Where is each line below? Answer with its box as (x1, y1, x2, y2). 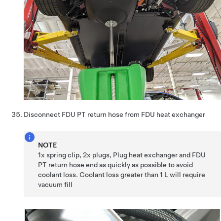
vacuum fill (38, 180, 73, 188)
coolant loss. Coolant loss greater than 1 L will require (38, 170, 206, 179)
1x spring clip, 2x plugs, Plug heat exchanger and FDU (38, 150, 206, 159)
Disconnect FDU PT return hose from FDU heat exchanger (24, 110, 205, 118)
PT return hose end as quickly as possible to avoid (38, 160, 193, 169)
